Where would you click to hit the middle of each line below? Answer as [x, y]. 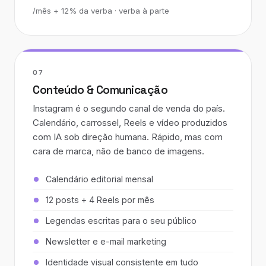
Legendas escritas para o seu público [121, 221]
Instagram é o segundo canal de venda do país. [129, 108]
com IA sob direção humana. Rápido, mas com [128, 137]
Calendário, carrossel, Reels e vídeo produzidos [130, 123]
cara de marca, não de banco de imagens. [118, 151]
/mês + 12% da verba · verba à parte [101, 11]
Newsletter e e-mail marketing [106, 241]
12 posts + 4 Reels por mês [100, 200]
